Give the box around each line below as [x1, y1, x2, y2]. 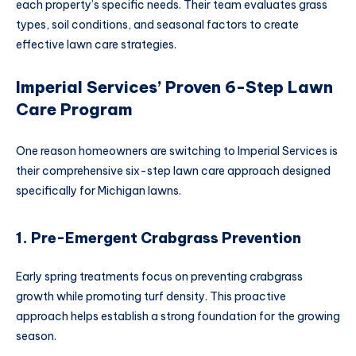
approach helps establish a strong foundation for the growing [16, 308, 340, 323]
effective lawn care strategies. [16, 37, 176, 52]
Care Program [16, 99, 133, 120]
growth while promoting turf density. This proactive [16, 288, 286, 304]
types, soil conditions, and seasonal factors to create [16, 17, 299, 33]
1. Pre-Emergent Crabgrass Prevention [16, 229, 301, 248]
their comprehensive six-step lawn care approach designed [16, 163, 331, 178]
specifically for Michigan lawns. [16, 183, 181, 198]
